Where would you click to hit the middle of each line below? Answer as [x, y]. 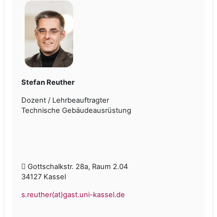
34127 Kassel [44, 177]
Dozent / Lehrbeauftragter [65, 101]
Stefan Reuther [48, 83]
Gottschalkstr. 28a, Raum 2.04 [77, 167]
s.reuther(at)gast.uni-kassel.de [73, 195]
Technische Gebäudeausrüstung [76, 111]
